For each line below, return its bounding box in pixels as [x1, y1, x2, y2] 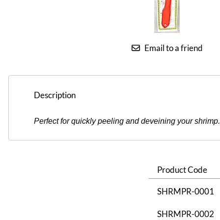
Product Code [157, 165, 207, 175]
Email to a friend [144, 42, 203, 53]
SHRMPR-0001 [157, 186, 214, 197]
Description [34, 89, 76, 100]
